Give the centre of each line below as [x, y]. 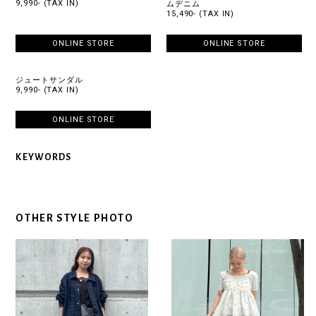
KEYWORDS [44, 157]
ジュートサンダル [49, 80]
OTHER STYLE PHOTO [75, 218]
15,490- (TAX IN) [201, 13]
